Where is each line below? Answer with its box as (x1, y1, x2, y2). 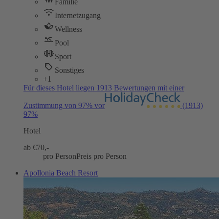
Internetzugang (55, 11, 101, 20)
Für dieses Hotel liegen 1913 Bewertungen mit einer (23, 84, 184, 92)
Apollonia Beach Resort (23, 169, 98, 177)
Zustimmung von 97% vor (23, 101, 105, 110)
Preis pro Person (76, 152, 127, 161)
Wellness (55, 25, 82, 34)
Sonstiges (55, 66, 84, 75)
